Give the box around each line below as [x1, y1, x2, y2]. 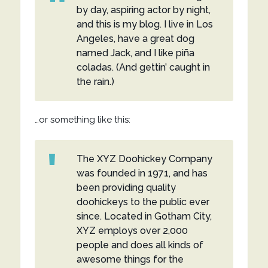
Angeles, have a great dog [76, 33, 194, 44]
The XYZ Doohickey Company [76, 153, 212, 165]
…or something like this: [34, 114, 130, 125]
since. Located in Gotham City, [76, 211, 212, 222]
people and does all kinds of [76, 239, 203, 251]
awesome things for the [76, 254, 184, 265]
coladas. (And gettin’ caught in [76, 62, 210, 73]
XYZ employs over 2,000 [76, 225, 188, 236]
